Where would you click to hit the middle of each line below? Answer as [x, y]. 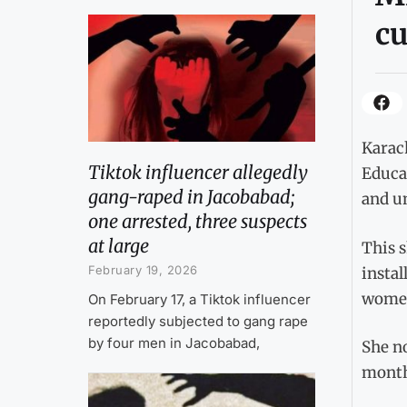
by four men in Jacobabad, [174, 342]
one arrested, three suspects [198, 221]
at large [119, 245]
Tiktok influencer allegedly [198, 172]
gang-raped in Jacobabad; [191, 196]
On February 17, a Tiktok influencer [199, 299]
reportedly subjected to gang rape [198, 321]
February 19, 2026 [143, 269]
